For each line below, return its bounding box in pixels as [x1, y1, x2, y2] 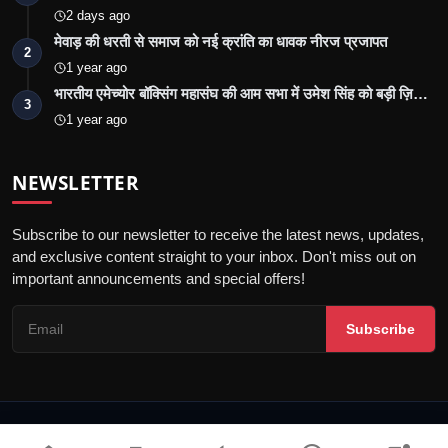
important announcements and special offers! [12, 270, 305, 288]
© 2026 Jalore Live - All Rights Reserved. [94, 425, 354, 442]
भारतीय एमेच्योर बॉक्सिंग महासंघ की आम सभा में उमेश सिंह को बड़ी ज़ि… [54, 85, 428, 103]
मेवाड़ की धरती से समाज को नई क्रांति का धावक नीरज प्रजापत [54, 33, 387, 51]
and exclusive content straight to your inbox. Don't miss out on [12, 248, 416, 266]
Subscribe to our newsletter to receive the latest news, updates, [12, 226, 424, 244]
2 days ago [66, 8, 130, 24]
